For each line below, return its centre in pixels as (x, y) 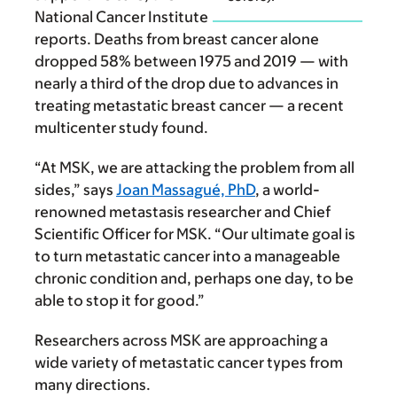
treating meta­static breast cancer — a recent (189, 106)
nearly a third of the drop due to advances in (187, 84)
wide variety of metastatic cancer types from (189, 363)
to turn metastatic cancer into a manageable (187, 257)
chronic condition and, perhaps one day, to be (194, 279)
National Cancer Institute (121, 17)
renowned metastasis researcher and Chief (183, 212)
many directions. (93, 385)
